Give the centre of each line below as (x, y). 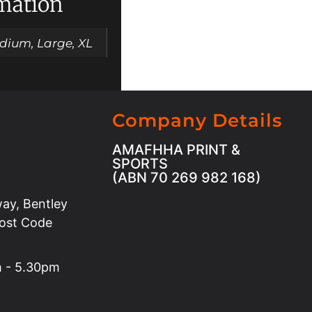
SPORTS (140, 164)
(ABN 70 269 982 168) (186, 178)
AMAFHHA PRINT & (176, 150)
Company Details (197, 120)
